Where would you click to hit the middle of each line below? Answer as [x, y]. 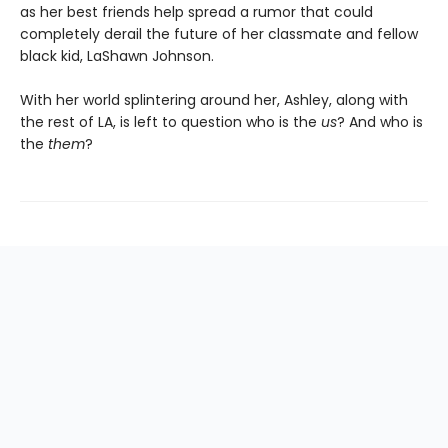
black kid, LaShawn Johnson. [117, 56]
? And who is [380, 122]
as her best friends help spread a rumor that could [196, 12]
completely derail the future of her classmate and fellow [219, 34]
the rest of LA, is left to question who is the [170, 122]
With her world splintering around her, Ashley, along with [214, 100]
